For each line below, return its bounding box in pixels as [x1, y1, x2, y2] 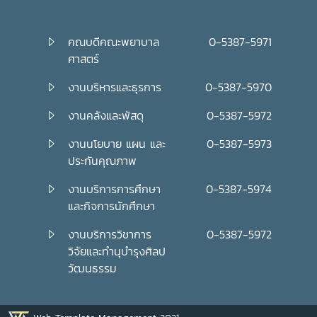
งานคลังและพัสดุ [68, 107, 144, 125]
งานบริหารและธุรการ [68, 79, 161, 96]
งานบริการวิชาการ [68, 226, 151, 243]
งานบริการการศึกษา [68, 180, 161, 198]
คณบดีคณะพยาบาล [68, 33, 159, 51]
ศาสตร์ [68, 50, 99, 68]
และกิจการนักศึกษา [68, 197, 155, 215]
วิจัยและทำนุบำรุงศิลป [68, 243, 166, 260]
